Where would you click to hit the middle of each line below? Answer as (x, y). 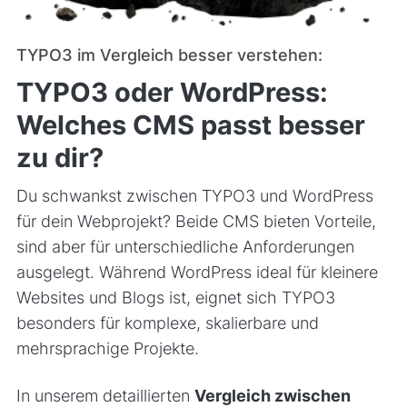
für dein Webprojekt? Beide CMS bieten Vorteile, (196, 222)
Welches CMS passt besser (190, 125)
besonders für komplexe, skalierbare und (167, 323)
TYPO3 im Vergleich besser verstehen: (169, 55)
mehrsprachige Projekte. (107, 349)
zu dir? (60, 158)
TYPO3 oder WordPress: (172, 92)
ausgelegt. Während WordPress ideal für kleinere (197, 273)
